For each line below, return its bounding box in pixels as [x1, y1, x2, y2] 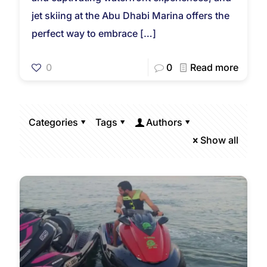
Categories [29, 116, 78, 128]
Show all [200, 133, 238, 146]
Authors [146, 116, 182, 128]
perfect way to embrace [32, 27, 138, 39]
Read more [190, 61, 238, 73]
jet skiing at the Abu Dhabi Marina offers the [32, 9, 229, 21]
